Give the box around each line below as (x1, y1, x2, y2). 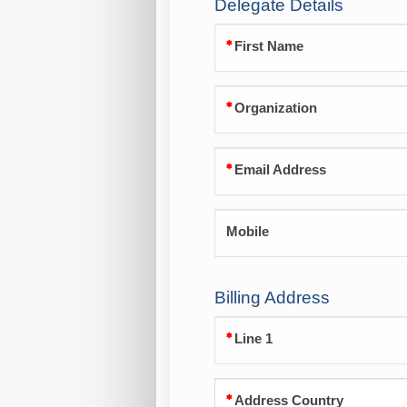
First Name (233, 39, 303, 55)
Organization (233, 101, 317, 116)
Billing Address (213, 288, 330, 308)
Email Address (233, 163, 326, 178)
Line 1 (233, 332, 273, 347)
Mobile (225, 224, 269, 240)
